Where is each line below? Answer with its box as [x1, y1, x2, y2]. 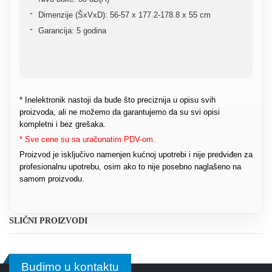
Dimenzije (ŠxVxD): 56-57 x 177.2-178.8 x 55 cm [38, 10, 211, 19]
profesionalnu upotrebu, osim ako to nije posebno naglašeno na [19, 162, 241, 172]
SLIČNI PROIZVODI [9, 216, 87, 226]
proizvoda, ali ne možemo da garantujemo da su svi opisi [19, 107, 220, 117]
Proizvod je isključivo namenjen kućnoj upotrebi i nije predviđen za [19, 150, 253, 160]
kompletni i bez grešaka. [19, 120, 106, 129]
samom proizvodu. [19, 174, 84, 184]
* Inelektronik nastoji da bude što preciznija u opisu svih [19, 95, 216, 105]
